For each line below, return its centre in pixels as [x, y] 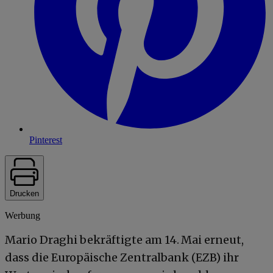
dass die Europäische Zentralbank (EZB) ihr [122, 257]
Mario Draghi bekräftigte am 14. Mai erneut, [124, 239]
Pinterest [46, 140]
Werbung [23, 215]
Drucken [24, 193]
